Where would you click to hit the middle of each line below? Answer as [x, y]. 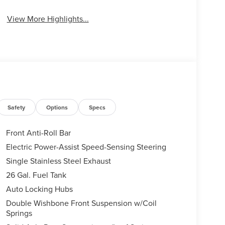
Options [57, 107]
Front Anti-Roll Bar [38, 133]
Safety [17, 107]
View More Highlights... [48, 19]
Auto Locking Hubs [39, 189]
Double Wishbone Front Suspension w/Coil [81, 203]
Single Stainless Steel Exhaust [58, 161]
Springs [19, 213]
